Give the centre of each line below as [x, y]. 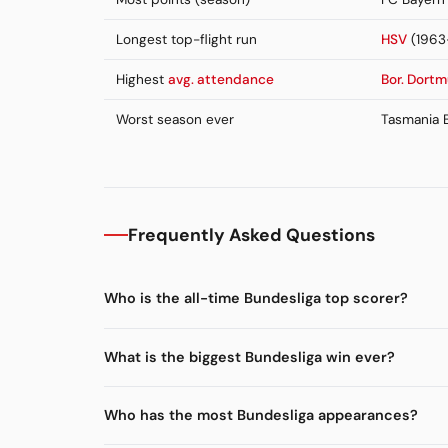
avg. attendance [221, 80]
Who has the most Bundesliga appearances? [261, 414]
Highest [142, 80]
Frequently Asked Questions [251, 235]
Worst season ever [175, 120]
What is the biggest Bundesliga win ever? [249, 356]
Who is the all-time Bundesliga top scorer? [256, 298]
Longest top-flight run [186, 40]
